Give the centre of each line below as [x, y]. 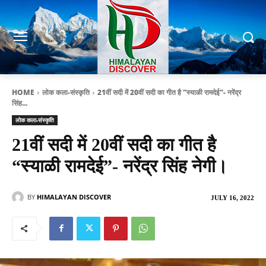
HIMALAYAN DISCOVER [74, 197]
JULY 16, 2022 [232, 198]
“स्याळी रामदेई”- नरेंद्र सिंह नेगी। [120, 166]
